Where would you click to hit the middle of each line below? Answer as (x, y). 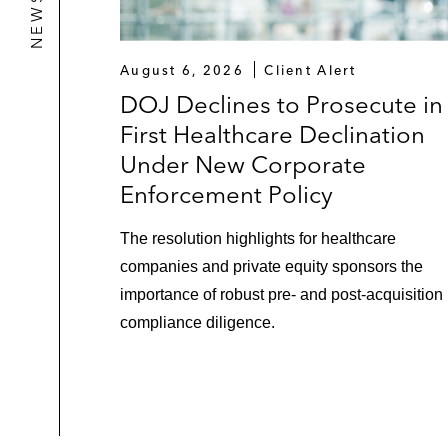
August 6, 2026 (182, 69)
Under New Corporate (243, 164)
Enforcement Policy (226, 194)
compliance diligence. (197, 322)
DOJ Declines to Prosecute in (281, 104)
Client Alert (310, 69)
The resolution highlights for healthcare (258, 238)
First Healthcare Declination (272, 134)
